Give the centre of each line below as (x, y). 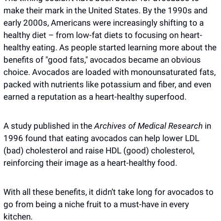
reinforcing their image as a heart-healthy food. (90, 163)
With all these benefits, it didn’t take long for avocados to (109, 192)
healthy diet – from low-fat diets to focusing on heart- (103, 35)
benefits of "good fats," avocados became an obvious (102, 60)
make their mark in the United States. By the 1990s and (106, 10)
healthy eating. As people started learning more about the (110, 47)
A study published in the (49, 126)
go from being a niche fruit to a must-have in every (96, 204)
